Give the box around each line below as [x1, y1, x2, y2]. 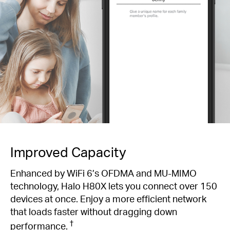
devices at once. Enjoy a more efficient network [10, 192, 206, 204]
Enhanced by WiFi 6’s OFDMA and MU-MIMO [10, 166, 197, 179]
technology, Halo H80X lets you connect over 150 [10, 179, 217, 191]
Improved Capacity [10, 143, 126, 160]
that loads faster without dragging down [10, 205, 177, 217]
